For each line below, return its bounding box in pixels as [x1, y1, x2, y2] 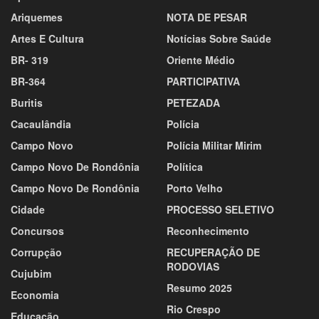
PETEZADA [167, 95, 220, 110]
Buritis [11, 95, 43, 110]
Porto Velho [167, 180, 223, 195]
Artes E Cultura [11, 31, 84, 46]
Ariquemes [11, 9, 63, 24]
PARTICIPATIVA [167, 73, 240, 88]
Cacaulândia [11, 116, 71, 131]
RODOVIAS [167, 258, 219, 273]
